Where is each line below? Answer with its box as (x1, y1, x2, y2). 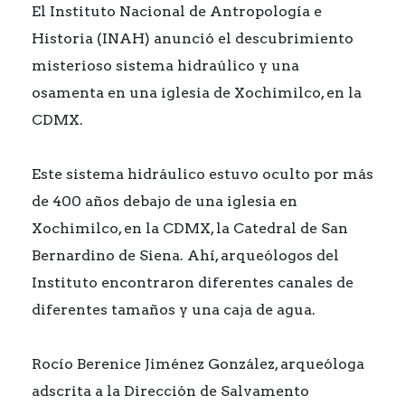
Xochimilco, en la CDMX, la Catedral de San (32, 220, 348, 238)
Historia (32, 30, 93, 48)
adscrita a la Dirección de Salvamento (32, 382, 309, 400)
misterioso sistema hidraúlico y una (32, 57, 299, 75)
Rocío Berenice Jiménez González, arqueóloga (32, 355, 364, 373)
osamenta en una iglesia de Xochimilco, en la (32, 84, 362, 102)
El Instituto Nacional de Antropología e (32, 3, 322, 21)
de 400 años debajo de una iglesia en (32, 193, 297, 211)
